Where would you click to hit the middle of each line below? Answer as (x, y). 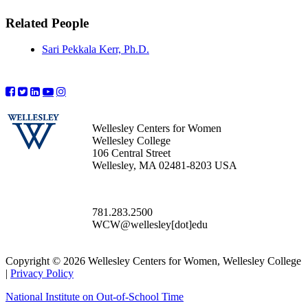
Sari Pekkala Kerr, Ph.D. (96, 49)
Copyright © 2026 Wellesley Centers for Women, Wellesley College (153, 261)
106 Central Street (131, 153)
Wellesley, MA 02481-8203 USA (165, 166)
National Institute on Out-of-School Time (95, 297)
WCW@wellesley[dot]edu (150, 225)
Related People (47, 23)
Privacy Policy (42, 274)
